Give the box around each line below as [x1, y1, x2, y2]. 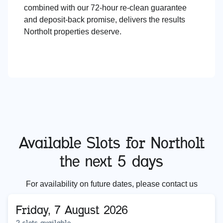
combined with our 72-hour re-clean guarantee [24, 3, 187, 12]
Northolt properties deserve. [24, 27, 121, 36]
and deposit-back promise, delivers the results [24, 15, 185, 24]
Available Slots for [18, 133, 151, 153]
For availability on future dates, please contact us [25, 180, 198, 189]
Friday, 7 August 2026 [16, 203, 128, 218]
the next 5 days [60, 151, 163, 171]
